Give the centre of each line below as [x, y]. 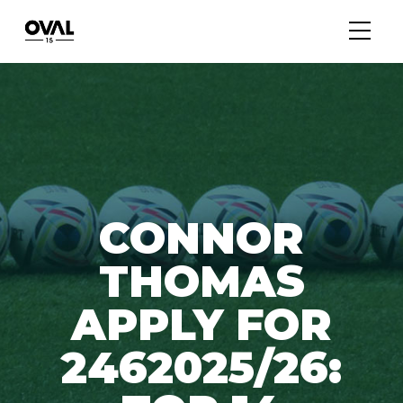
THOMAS [201, 281]
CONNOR [201, 237]
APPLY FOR [201, 324]
